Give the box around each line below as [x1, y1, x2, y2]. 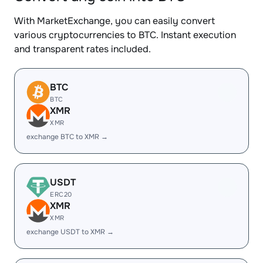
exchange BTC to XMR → [26, 132, 108, 141]
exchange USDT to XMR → [26, 227, 114, 237]
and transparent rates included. [14, 43, 151, 55]
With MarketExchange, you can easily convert [14, 15, 215, 27]
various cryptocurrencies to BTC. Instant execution [14, 29, 236, 41]
